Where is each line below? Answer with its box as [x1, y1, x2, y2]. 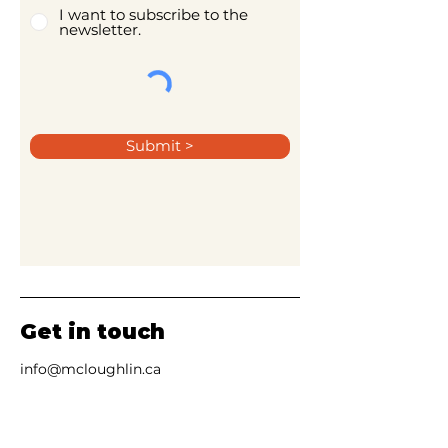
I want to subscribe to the [59, 5, 248, 24]
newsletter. [59, 20, 141, 39]
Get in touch [20, 319, 165, 344]
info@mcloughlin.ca [20, 360, 161, 378]
